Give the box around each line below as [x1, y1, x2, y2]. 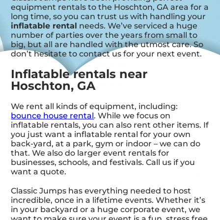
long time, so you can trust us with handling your [11, 12, 206, 22]
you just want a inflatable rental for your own [11, 130, 191, 139]
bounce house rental [11, 111, 94, 121]
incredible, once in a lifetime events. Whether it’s [11, 195, 206, 205]
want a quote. [11, 167, 67, 177]
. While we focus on [94, 111, 171, 121]
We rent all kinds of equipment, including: [11, 102, 178, 111]
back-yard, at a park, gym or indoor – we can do [11, 139, 201, 149]
